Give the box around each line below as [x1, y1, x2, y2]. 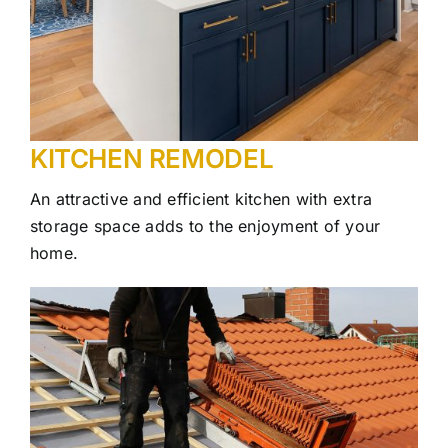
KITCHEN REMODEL [30, 142, 274, 174]
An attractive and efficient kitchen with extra [30, 188, 373, 209]
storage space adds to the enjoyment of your [30, 215, 381, 236]
